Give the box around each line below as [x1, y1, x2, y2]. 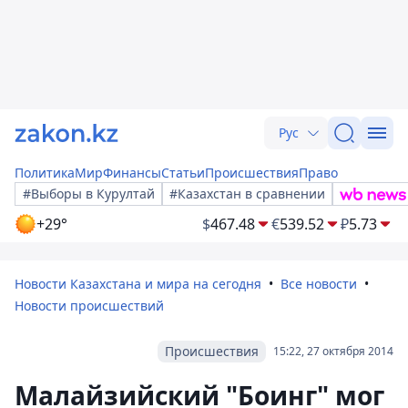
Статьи [161, 164, 205, 181]
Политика [15, 164, 75, 181]
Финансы [103, 164, 161, 181]
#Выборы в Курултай [23, 185, 155, 202]
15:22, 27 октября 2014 [273, 343, 393, 359]
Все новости [280, 275, 357, 292]
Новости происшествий [15, 297, 164, 314]
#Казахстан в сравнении [169, 185, 325, 202]
